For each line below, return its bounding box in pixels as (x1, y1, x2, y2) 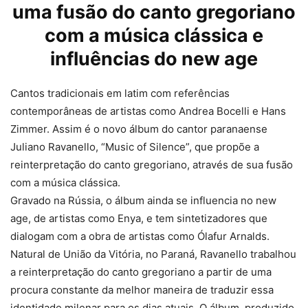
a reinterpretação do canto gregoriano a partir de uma (10, 265, 272, 278)
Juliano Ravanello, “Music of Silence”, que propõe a (10, 140, 259, 153)
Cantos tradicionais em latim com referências (10, 87, 230, 100)
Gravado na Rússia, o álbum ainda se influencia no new (10, 194, 276, 207)
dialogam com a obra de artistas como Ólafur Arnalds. (10, 230, 269, 243)
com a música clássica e (45, 24, 263, 47)
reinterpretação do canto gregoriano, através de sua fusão (10, 158, 293, 171)
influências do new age (50, 47, 258, 70)
